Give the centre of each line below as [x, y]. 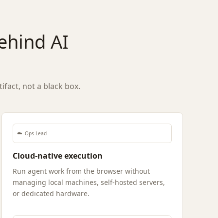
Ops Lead [36, 133]
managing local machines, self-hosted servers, [89, 182]
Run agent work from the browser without [81, 171]
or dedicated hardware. [51, 193]
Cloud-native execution [57, 156]
